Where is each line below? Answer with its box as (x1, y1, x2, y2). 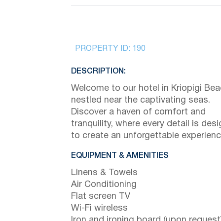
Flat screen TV (71, 192, 130, 201)
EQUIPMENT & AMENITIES (71, 152, 169, 159)
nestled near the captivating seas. (71, 96, 210, 105)
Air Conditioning (71, 180, 137, 189)
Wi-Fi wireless (71, 204, 128, 213)
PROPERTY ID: (75, 45, 132, 52)
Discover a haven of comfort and (71, 108, 206, 116)
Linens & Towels (71, 168, 138, 177)
